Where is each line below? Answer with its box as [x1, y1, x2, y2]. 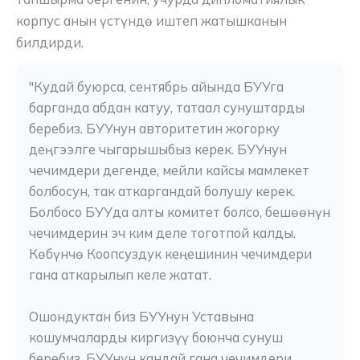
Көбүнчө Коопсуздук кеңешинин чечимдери [29, 245, 312, 262]
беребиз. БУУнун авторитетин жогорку [29, 120, 280, 137]
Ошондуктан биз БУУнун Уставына [29, 308, 254, 325]
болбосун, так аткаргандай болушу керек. [29, 182, 295, 199]
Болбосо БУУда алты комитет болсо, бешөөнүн [29, 203, 330, 220]
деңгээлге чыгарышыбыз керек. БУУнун [29, 141, 287, 157]
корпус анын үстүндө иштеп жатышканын [16, 13, 287, 30]
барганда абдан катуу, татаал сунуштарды [29, 99, 305, 116]
